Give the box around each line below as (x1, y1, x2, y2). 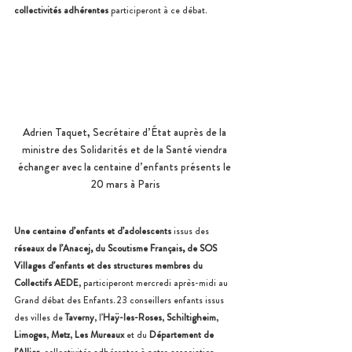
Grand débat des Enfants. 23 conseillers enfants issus (14, 292, 226, 307)
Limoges (14, 327, 46, 342)
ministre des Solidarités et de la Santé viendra (22, 141, 229, 157)
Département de (149, 327, 216, 342)
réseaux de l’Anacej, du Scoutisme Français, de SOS (14, 240, 219, 255)
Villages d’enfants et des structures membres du (14, 258, 205, 273)
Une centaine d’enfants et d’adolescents (14, 223, 171, 238)
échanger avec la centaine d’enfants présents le (18, 158, 233, 174)
